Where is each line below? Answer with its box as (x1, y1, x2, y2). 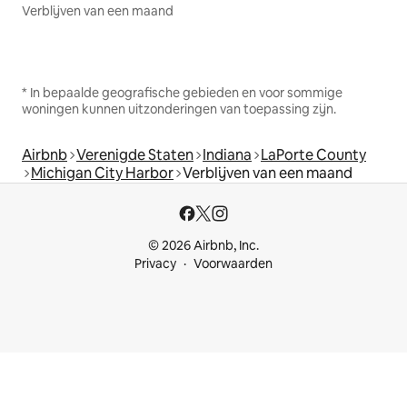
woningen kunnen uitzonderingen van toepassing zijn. (22, 100, 336, 117)
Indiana (203, 144, 252, 164)
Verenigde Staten (76, 144, 194, 164)
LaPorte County (261, 144, 366, 164)
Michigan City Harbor (31, 163, 174, 183)
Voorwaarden (194, 255, 273, 272)
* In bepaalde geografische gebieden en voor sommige (22, 84, 342, 101)
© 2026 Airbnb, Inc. (148, 237, 259, 253)
